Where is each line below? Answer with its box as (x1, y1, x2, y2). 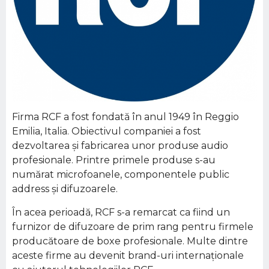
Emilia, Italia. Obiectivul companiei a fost (12, 125, 201, 137)
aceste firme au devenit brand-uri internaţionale (12, 250, 244, 261)
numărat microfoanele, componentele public (12, 169, 229, 180)
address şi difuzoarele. (12, 183, 118, 195)
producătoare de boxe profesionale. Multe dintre (12, 235, 248, 247)
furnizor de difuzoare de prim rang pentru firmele (12, 221, 253, 232)
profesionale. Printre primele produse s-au (12, 154, 216, 166)
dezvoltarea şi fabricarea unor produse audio (12, 140, 228, 151)
